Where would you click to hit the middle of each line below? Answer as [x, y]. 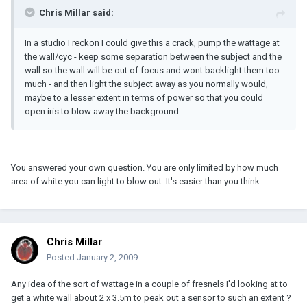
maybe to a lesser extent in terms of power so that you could [144, 98]
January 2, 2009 [107, 258]
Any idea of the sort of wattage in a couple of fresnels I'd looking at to [149, 284]
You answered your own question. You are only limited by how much [145, 168]
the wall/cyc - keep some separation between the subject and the [153, 57]
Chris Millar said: [76, 13]
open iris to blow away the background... [105, 112]
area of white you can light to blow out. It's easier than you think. [136, 182]
